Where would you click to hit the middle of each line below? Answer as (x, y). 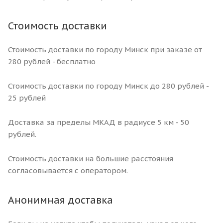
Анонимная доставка (60, 200)
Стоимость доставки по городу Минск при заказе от (105, 49)
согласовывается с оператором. (68, 170)
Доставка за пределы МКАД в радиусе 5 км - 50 (99, 122)
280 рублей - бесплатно (52, 61)
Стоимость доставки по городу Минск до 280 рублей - (108, 86)
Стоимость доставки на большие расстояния (91, 158)
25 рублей (27, 98)
